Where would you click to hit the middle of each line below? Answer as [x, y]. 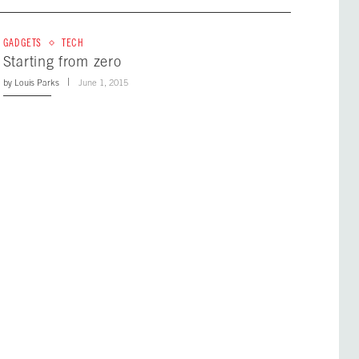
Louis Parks [36, 83]
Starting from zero [62, 62]
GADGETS [22, 43]
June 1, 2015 [103, 83]
